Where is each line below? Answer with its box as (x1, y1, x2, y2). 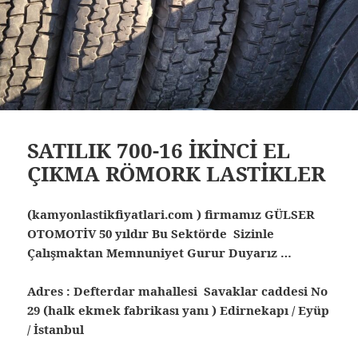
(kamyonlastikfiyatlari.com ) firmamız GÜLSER (27, 205, 316, 222)
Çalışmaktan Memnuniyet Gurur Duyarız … (27, 244, 308, 261)
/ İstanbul (27, 320, 85, 337)
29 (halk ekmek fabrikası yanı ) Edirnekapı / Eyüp (27, 301, 330, 318)
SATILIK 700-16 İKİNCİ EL (27, 135, 291, 165)
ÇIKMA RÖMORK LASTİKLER (27, 158, 326, 188)
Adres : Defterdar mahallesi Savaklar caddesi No (27, 282, 328, 299)
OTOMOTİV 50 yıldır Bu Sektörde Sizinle (27, 225, 275, 241)
